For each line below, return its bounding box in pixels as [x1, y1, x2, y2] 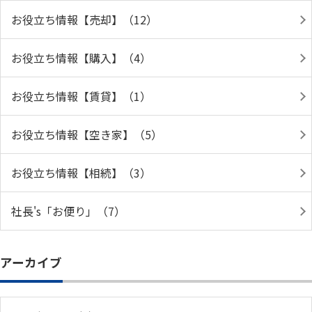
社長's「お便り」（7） [11, 203, 125, 219]
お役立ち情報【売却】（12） [11, 11, 157, 28]
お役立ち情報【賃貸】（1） [11, 88, 151, 104]
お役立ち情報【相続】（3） [11, 164, 151, 181]
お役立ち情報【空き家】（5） [11, 126, 162, 143]
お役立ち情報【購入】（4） [11, 49, 151, 66]
